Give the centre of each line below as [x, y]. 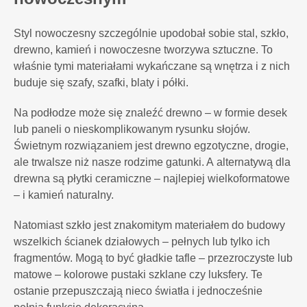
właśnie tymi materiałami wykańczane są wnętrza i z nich [152, 66]
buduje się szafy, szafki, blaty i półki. [102, 83]
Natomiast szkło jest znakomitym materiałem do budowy [149, 225]
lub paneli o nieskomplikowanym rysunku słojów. [132, 129]
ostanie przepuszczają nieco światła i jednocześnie [138, 291]
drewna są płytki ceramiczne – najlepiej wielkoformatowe [152, 179]
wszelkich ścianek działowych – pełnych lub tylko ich [142, 242]
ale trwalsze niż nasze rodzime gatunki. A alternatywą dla [152, 162]
